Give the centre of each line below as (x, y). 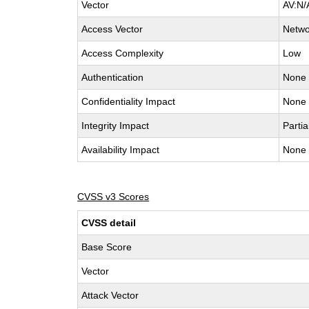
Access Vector (112, 29)
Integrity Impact (116, 126)
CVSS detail (109, 223)
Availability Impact (121, 150)
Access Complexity (123, 53)
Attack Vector (110, 295)
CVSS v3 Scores (113, 197)
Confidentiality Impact (129, 101)
